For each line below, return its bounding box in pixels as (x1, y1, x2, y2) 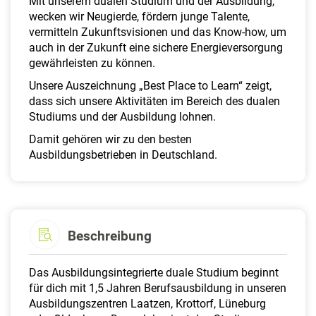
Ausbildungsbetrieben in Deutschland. (29, 147, 217, 162)
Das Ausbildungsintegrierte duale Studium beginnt (29, 265, 279, 279)
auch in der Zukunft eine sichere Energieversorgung (29, 40, 283, 54)
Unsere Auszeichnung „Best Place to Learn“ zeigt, (29, 78, 272, 92)
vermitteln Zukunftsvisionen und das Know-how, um (29, 25, 286, 39)
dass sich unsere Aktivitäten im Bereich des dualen (29, 94, 280, 108)
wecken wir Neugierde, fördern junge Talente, (29, 9, 250, 23)
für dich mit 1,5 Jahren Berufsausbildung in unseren (29, 281, 286, 295)
